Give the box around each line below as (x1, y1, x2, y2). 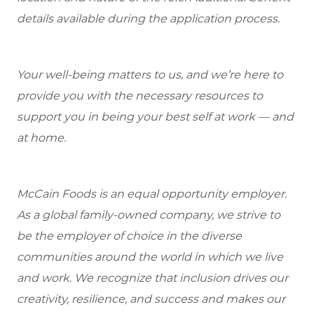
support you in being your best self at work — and (17, 109, 294, 123)
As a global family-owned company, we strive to (17, 207, 280, 221)
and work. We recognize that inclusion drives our (17, 271, 288, 285)
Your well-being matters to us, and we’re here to (17, 67, 283, 81)
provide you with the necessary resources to (17, 88, 263, 102)
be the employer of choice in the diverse (17, 228, 242, 243)
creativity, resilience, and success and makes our (17, 292, 285, 306)
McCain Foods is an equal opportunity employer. (17, 186, 287, 200)
